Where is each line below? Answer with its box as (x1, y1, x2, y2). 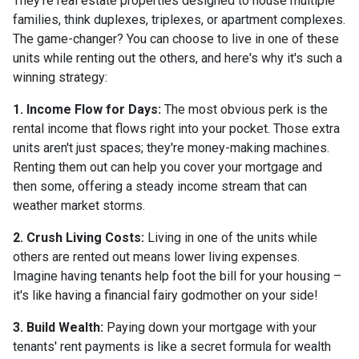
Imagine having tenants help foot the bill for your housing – (13, 268, 341, 284)
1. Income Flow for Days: (13, 102, 161, 118)
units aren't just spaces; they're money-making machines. (13, 140, 329, 156)
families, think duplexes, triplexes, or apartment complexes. (13, 12, 345, 28)
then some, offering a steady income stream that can (13, 179, 307, 195)
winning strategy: (13, 70, 107, 86)
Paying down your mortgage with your (103, 320, 317, 336)
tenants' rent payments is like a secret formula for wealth (13, 339, 331, 355)
